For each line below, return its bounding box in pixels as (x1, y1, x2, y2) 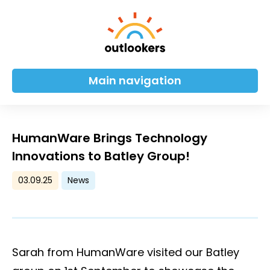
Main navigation (89, 72, 181, 88)
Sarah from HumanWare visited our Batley (12, 244, 239, 260)
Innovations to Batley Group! (12, 147, 190, 165)
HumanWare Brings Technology (12, 129, 207, 146)
